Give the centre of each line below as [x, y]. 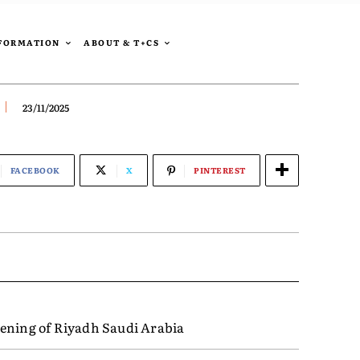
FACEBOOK [35, 170]
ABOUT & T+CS [121, 43]
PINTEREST [220, 170]
